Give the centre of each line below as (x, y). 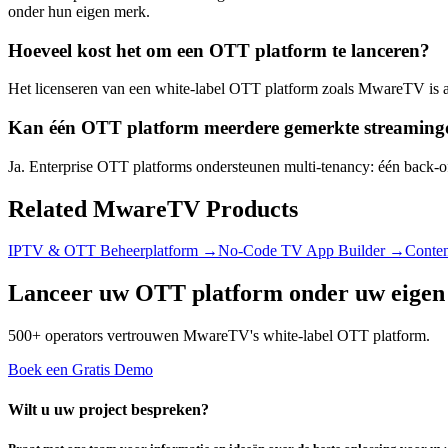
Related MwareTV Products (153, 208)
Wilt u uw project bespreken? (108, 409)
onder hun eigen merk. (79, 11)
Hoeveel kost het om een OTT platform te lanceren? (219, 50)
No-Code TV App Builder (301, 251)
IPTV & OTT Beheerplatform (103, 251)
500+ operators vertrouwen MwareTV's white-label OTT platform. (219, 336)
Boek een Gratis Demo (80, 370)
